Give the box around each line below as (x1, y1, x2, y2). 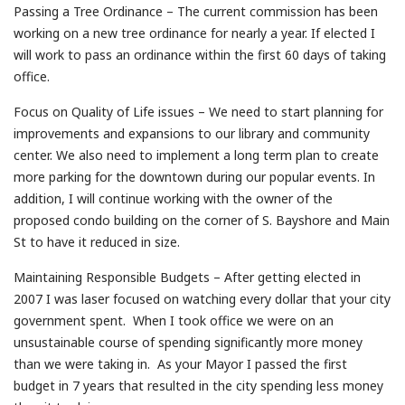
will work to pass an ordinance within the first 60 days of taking (14, 46, 386, 64)
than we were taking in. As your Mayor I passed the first (14, 355, 347, 373)
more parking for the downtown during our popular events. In (14, 168, 375, 186)
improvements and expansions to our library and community (14, 125, 370, 143)
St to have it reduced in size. (14, 233, 180, 251)
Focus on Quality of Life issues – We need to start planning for (14, 103, 383, 121)
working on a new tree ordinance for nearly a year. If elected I (14, 24, 375, 42)
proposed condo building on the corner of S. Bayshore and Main (14, 212, 390, 230)
